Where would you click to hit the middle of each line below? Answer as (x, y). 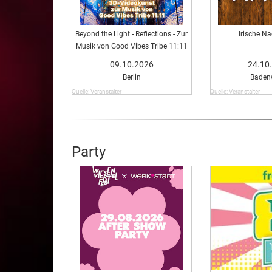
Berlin (131, 77)
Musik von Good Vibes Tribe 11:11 (131, 46)
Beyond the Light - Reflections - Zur (132, 34)
